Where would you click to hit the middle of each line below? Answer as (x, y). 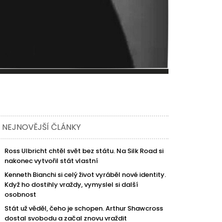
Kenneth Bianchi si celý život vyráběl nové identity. (85, 175)
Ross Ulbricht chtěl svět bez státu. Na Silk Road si (84, 151)
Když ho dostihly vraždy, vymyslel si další (72, 185)
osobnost (21, 195)
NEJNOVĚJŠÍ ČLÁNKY (42, 127)
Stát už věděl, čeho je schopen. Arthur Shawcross (84, 209)
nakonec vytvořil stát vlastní (52, 161)
